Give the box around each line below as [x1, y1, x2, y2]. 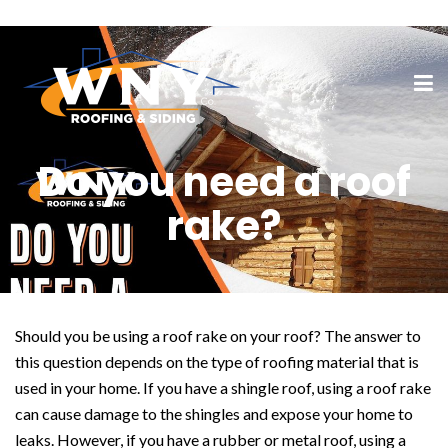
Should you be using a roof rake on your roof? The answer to [15, 326, 421, 345]
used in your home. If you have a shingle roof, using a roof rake [15, 378, 431, 397]
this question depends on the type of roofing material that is [15, 352, 419, 371]
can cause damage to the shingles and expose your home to [15, 404, 413, 423]
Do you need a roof [37, 154, 411, 210]
